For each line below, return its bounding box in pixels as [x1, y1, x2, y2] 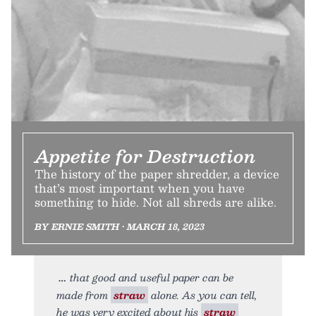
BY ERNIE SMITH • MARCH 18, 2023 [35, 219, 205, 233]
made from [56, 286, 111, 303]
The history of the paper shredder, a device [35, 164, 279, 183]
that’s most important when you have [35, 178, 245, 197]
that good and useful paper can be [70, 268, 233, 286]
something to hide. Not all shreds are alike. [35, 192, 276, 212]
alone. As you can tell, [148, 286, 257, 303]
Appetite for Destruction [35, 141, 255, 170]
